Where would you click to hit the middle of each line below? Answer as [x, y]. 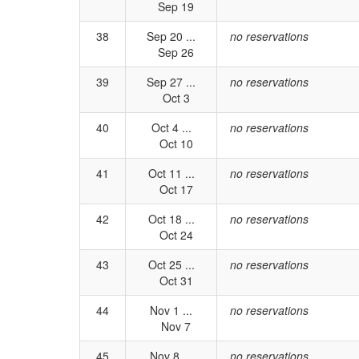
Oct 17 [171, 189]
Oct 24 [171, 235]
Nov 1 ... [171, 310]
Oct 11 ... [171, 173]
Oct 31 [171, 280]
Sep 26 [171, 52]
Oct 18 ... [171, 219]
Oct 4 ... [171, 127]
